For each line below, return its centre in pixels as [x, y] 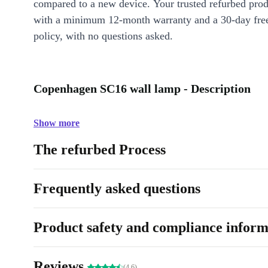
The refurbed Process [100, 150]
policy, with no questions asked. [103, 36]
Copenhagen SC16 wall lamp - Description [142, 89]
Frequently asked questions [117, 188]
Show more [57, 123]
